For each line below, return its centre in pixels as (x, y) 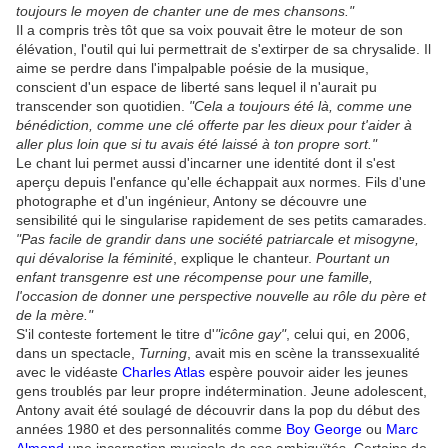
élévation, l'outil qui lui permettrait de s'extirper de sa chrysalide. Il (223, 49)
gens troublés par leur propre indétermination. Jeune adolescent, (221, 391)
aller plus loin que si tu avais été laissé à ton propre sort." (196, 144)
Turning (163, 353)
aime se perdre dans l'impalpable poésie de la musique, (192, 68)
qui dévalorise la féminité (94, 258)
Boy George (324, 429)
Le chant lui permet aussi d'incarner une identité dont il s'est (205, 163)
